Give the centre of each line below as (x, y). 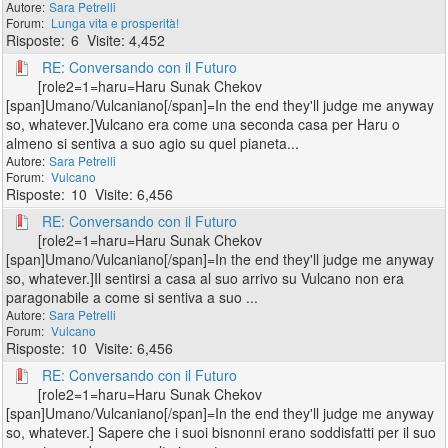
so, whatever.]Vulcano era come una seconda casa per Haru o (203, 124)
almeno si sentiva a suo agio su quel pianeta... (153, 143)
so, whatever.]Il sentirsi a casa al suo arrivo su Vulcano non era (205, 278)
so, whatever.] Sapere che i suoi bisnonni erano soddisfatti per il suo (221, 432)
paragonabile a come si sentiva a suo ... (132, 297)
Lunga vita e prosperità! (115, 22)
